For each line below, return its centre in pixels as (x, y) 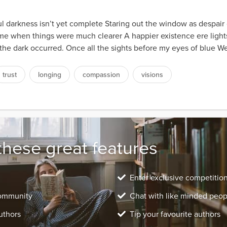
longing (50, 75)
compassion (101, 75)
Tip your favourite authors (175, 214)
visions (152, 75)
